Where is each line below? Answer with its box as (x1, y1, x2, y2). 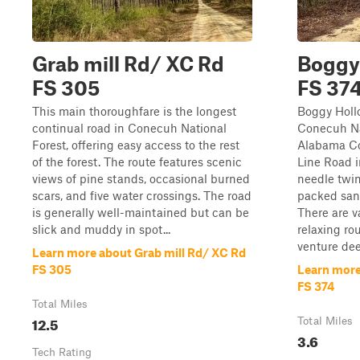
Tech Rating (32, 346, 92, 358)
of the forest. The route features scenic (32, 154, 242, 169)
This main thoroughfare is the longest (32, 104, 236, 118)
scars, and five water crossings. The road (32, 188, 252, 202)
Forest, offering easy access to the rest (32, 137, 239, 152)
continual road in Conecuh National (32, 121, 227, 135)
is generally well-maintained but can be (32, 205, 249, 219)
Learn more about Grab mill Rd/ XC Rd (32, 245, 246, 260)
